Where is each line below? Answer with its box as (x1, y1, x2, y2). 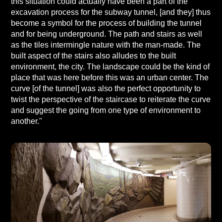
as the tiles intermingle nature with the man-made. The (10, 41, 201, 49)
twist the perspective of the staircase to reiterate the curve (10, 95, 211, 104)
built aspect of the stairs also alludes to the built (10, 52, 176, 60)
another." (10, 117, 42, 125)
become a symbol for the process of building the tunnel (10, 19, 202, 27)
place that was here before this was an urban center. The (10, 73, 209, 82)
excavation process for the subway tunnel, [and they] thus (10, 8, 211, 16)
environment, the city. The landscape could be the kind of (10, 62, 210, 71)
